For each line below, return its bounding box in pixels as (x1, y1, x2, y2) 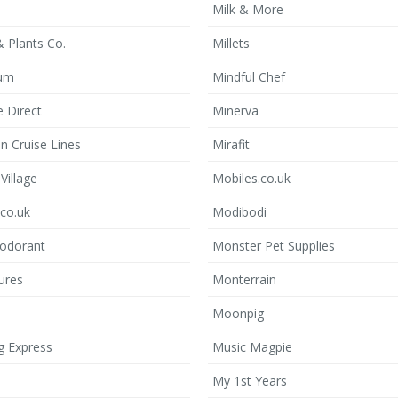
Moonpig (212, 305, 264, 322)
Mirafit (212, 136, 250, 153)
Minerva (212, 102, 259, 119)
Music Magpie (212, 338, 292, 355)
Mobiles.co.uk (212, 170, 291, 187)
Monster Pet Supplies (212, 237, 335, 254)
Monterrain (212, 271, 276, 288)
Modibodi (212, 203, 267, 220)
